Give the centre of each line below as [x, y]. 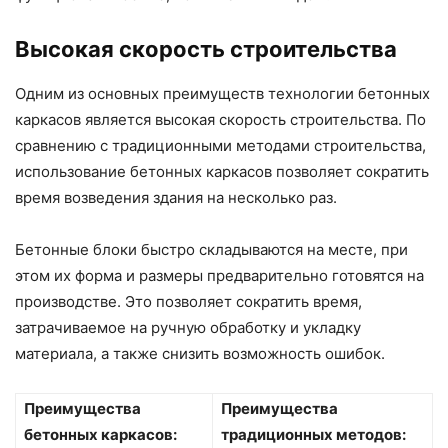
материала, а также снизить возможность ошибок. [200, 354]
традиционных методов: [313, 435]
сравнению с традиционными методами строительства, [220, 146]
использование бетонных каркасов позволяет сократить [222, 172]
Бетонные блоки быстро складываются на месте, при [211, 250]
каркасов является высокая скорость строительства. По [220, 120]
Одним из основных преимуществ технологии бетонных [222, 94]
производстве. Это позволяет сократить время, [188, 302]
